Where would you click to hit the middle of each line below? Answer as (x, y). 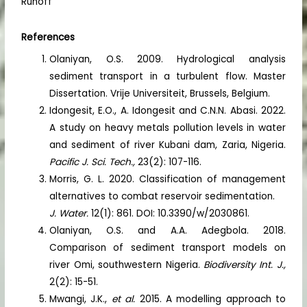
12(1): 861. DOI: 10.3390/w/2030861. (171, 213)
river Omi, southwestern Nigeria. (126, 265)
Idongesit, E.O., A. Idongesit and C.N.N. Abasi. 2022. (168, 110)
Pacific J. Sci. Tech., (94, 162)
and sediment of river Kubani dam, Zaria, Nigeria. (168, 145)
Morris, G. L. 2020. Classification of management (168, 179)
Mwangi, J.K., (81, 299)
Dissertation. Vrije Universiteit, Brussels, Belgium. (160, 93)
